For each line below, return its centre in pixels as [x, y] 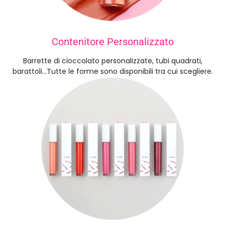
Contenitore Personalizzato [113, 42]
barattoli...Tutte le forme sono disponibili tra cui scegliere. [113, 72]
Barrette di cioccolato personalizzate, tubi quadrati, [113, 61]
